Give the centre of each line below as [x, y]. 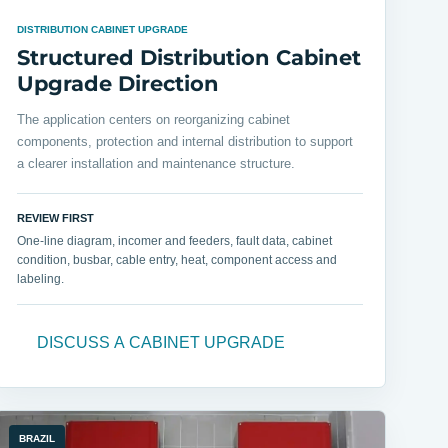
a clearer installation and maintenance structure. [156, 164]
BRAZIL [37, 439]
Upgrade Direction [118, 84]
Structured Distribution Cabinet [189, 58]
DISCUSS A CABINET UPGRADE [161, 343]
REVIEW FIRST [55, 218]
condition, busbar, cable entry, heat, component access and [177, 260]
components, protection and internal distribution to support [185, 142]
